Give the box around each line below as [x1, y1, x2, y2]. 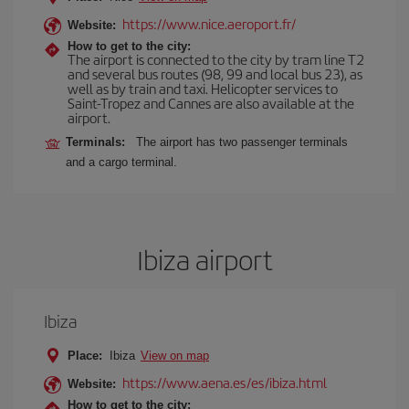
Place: [68, 349, 102, 362]
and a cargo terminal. [66, 155, 177, 169]
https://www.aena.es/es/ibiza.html [122, 372, 327, 392]
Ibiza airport [136, 240, 273, 278]
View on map [141, 349, 209, 362]
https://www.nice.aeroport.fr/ [122, 14, 296, 33]
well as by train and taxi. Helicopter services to [68, 79, 338, 98]
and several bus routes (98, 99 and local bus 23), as [68, 64, 362, 83]
